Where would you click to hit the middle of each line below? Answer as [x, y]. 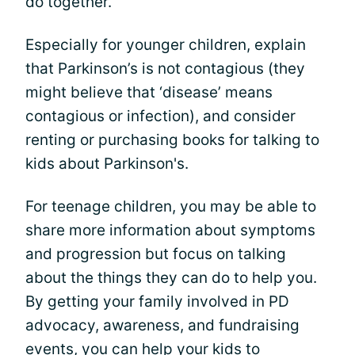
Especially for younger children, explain [166, 44]
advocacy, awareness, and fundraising [162, 325]
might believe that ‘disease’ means [149, 92]
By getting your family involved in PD [157, 301]
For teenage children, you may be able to [171, 206]
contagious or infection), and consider [160, 116]
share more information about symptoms [170, 230]
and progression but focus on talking [156, 254]
